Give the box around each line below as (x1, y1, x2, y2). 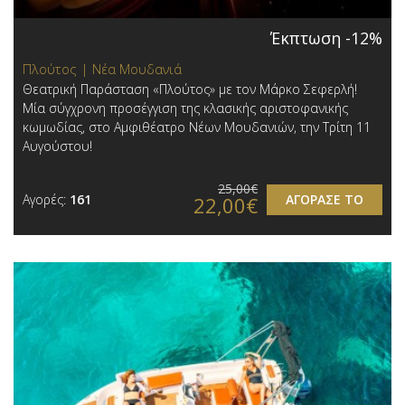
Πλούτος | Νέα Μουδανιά (23, 59, 182, 78)
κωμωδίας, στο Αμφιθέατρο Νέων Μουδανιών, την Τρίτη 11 (23, 118, 371, 136)
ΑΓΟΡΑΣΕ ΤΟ (286, 190, 363, 208)
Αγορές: (23, 190, 70, 208)
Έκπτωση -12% (270, 26, 382, 49)
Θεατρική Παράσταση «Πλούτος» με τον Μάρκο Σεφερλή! (23, 80, 357, 98)
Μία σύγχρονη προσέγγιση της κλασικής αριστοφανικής (23, 99, 348, 117)
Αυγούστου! (23, 137, 92, 155)
